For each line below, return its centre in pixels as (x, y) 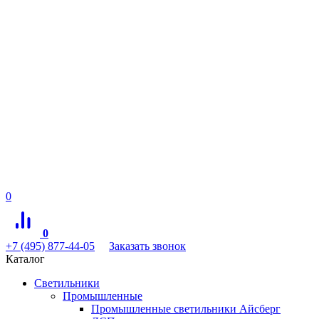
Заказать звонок (147, 246)
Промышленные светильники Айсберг (186, 308)
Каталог (25, 258)
